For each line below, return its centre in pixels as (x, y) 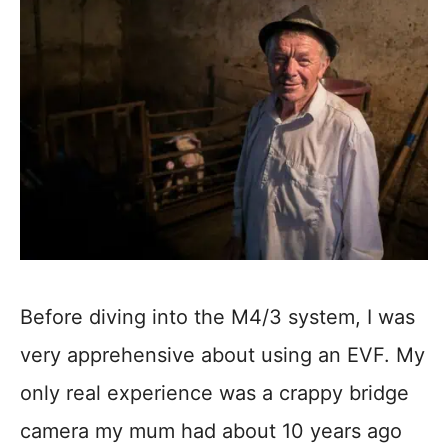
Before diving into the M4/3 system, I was (217, 317)
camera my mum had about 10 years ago (211, 431)
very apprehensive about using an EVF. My (222, 355)
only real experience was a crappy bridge (214, 393)
